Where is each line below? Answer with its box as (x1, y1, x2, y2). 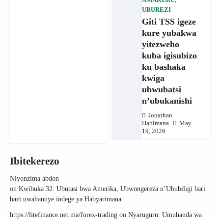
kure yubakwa (141, 28, 196, 38)
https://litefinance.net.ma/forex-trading (10, 211, 117, 219)
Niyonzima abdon (10, 175, 59, 183)
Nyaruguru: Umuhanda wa (128, 211, 202, 219)
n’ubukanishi (141, 96, 192, 106)
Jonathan (148, 112, 172, 119)
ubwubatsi (141, 84, 181, 95)
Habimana (141, 120, 169, 127)
